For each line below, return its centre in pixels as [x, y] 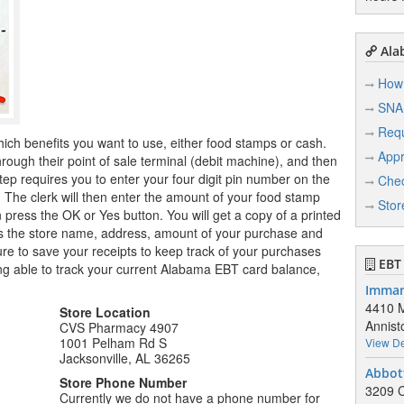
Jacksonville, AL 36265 [125, 358]
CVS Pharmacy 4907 [119, 327]
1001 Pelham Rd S [114, 343]
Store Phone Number [124, 382]
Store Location [106, 312]
